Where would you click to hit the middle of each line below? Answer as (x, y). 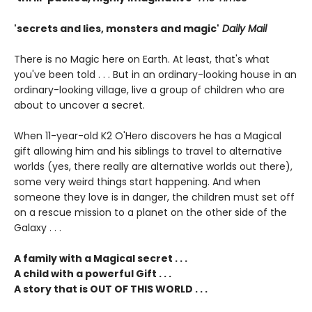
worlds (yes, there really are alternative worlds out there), (153, 166)
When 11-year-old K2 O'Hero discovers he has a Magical (148, 136)
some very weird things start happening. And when (137, 182)
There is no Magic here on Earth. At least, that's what (142, 59)
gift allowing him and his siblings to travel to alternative (148, 151)
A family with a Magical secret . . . (101, 258)
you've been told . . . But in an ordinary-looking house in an (155, 75)
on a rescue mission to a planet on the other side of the (150, 212)
